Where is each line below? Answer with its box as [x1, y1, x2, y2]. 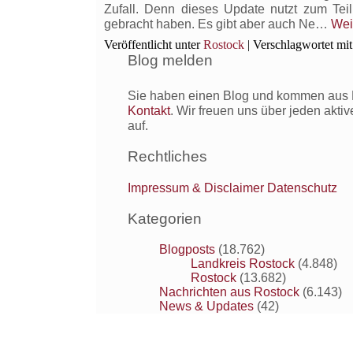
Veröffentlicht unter [104, 38, 200, 51]
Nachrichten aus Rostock [159, 284, 299, 299]
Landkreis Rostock [191, 256, 295, 270]
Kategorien [128, 210, 202, 227]
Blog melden [128, 52, 213, 69]
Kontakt [128, 104, 170, 118]
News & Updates [159, 299, 254, 313]
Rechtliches [128, 148, 207, 165]
